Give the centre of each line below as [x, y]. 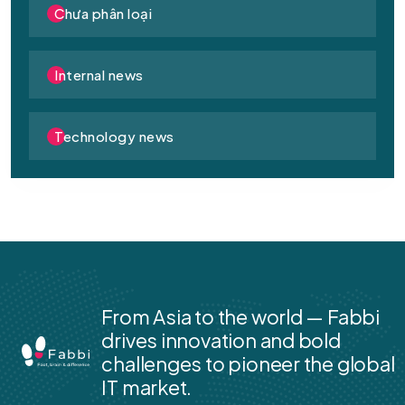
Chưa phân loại [103, 14]
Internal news [99, 75]
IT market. [149, 387]
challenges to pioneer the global [248, 364]
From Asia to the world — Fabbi [240, 317]
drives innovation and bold [221, 340]
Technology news [114, 137]
